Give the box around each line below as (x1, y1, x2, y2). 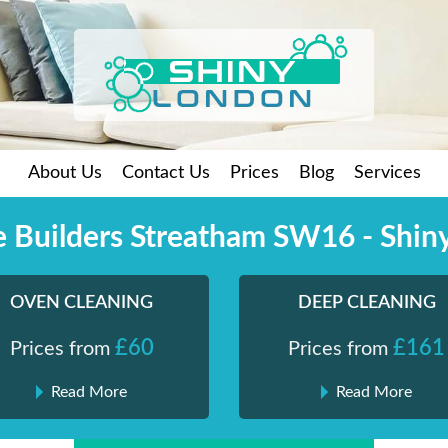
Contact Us (121, 164, 210, 182)
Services (353, 164, 421, 182)
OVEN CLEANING (10, 294, 153, 312)
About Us (27, 164, 102, 182)
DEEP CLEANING (297, 294, 436, 312)
